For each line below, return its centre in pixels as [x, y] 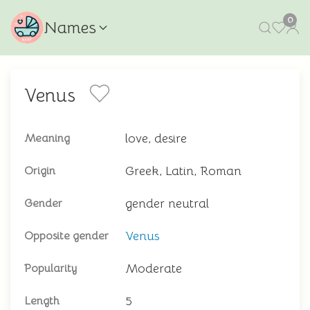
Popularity [51, 268]
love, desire [156, 138]
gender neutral [167, 203]
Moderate [154, 268]
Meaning [47, 138]
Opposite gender [66, 236]
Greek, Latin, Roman [183, 171]
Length [42, 301]
